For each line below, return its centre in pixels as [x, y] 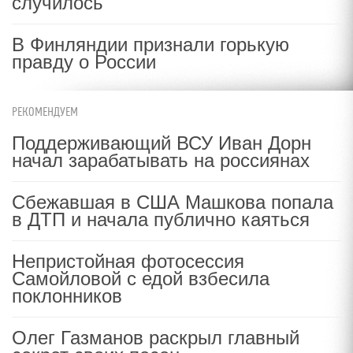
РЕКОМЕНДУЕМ [45, 112]
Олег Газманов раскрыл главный [156, 338]
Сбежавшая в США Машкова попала [173, 202]
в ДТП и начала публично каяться [161, 219]
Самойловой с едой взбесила [141, 279]
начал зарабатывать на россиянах [161, 160]
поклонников [67, 296]
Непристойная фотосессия [128, 261]
